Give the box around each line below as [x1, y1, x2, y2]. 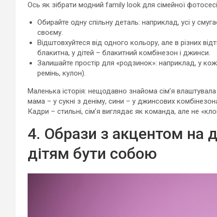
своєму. [37, 28, 63, 37]
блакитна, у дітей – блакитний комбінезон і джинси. [37, 48, 210, 57]
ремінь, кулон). [37, 69, 86, 77]
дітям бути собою [28, 144, 157, 163]
